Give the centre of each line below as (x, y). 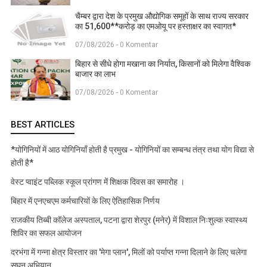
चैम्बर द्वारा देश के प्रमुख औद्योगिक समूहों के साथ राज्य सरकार (162, 16)
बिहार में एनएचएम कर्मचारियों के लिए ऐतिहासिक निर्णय (85, 201)
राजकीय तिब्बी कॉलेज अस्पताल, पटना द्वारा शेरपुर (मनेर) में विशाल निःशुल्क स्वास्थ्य (129, 220)
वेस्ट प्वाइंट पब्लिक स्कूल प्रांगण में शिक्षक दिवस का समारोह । (98, 181)
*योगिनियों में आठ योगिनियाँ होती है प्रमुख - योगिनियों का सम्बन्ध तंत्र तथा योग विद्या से (132, 149)
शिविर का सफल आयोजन (46, 233)
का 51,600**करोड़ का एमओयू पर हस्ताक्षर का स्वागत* (156, 26)
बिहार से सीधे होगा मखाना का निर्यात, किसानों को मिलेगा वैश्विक (163, 63)
